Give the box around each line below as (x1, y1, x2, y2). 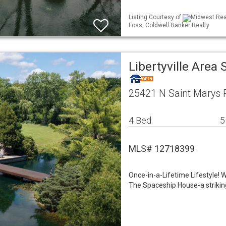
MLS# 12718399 (129, 143, 195, 154)
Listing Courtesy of (129, 14, 183, 21)
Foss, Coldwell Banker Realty (129, 21, 209, 29)
